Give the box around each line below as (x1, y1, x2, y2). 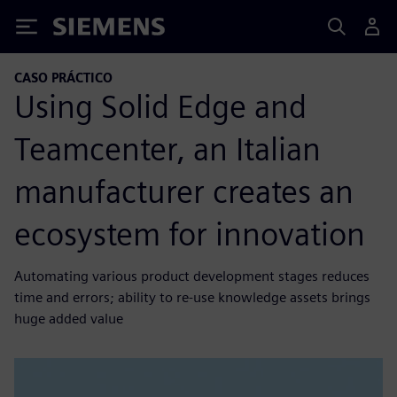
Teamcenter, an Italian (14, 128, 321, 168)
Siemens (53, 20, 112, 39)
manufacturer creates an (14, 171, 354, 211)
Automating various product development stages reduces (14, 267, 370, 284)
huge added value (14, 309, 123, 327)
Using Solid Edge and (14, 86, 307, 126)
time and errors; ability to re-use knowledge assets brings (14, 288, 370, 306)
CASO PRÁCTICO (14, 70, 113, 85)
